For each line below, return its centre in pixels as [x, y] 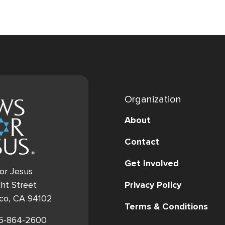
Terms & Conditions [166, 206]
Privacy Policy [153, 185]
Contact [142, 141]
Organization [153, 99]
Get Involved [152, 163]
